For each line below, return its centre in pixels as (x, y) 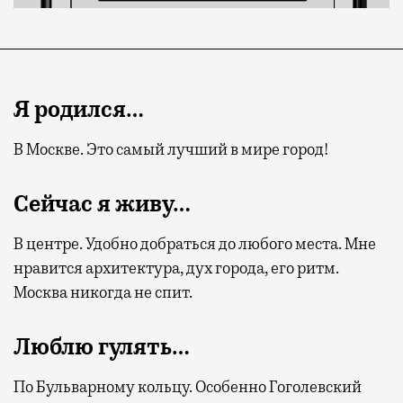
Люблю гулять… (102, 347)
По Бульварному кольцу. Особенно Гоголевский (188, 386)
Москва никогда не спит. (103, 292)
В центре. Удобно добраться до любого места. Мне (195, 243)
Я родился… (79, 109)
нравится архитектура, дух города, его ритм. (176, 268)
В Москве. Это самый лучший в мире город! (171, 149)
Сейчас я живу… (102, 204)
